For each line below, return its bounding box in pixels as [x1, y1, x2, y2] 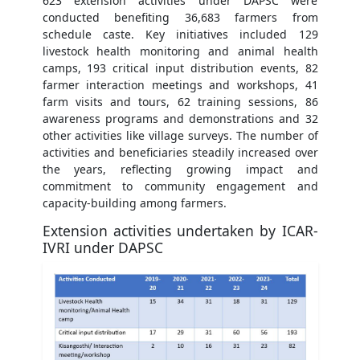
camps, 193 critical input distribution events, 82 [42, 60, 318, 76]
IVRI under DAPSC [42, 238, 163, 258]
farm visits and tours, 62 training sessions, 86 [42, 94, 318, 110]
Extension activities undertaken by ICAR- [42, 221, 318, 241]
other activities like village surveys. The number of [42, 128, 318, 144]
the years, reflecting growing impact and [42, 162, 318, 178]
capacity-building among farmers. [42, 195, 227, 211]
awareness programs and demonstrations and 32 [42, 111, 318, 127]
